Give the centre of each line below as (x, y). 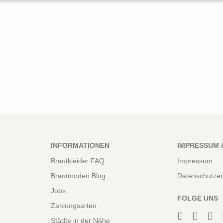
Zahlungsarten (74, 205)
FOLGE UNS (197, 198)
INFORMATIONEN (80, 145)
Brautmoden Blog (78, 175)
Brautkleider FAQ (78, 161)
